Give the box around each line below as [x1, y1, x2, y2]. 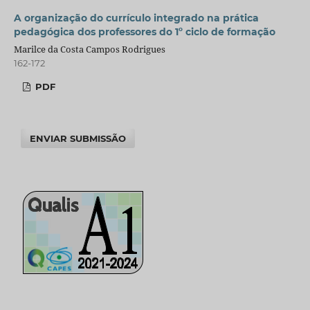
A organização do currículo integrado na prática [13, 11, 259, 24]
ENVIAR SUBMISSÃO [30, 132, 127, 144]
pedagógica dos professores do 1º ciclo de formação [13, 25, 275, 38]
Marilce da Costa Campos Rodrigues [13, 42, 165, 55]
